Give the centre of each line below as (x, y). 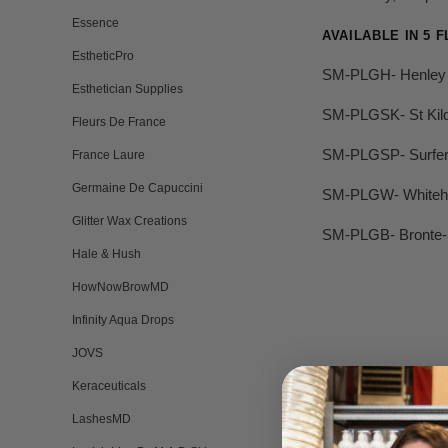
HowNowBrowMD (120, 287)
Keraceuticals (109, 386)
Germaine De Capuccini (137, 188)
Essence (95, 23)
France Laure (108, 155)
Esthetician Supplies (127, 89)
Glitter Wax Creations (129, 221)
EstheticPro (103, 56)
